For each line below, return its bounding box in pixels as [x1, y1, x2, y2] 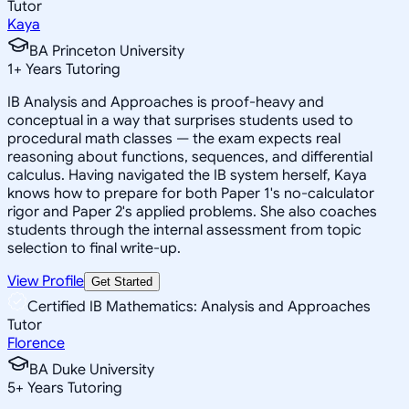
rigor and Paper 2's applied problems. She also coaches [7, 202, 377, 221]
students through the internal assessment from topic [7, 220, 362, 239]
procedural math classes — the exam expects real [7, 129, 341, 148]
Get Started [91, 274, 152, 288]
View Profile [7, 271, 84, 290]
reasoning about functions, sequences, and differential [7, 147, 372, 166]
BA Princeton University [29, 41, 184, 60]
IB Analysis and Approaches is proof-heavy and [7, 92, 324, 111]
